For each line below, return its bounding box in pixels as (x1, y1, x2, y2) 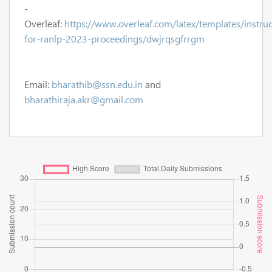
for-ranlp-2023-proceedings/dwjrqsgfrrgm (24, 32, 205, 45)
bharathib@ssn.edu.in (52, 77, 143, 90)
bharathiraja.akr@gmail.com (24, 92, 143, 106)
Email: (24, 77, 52, 90)
